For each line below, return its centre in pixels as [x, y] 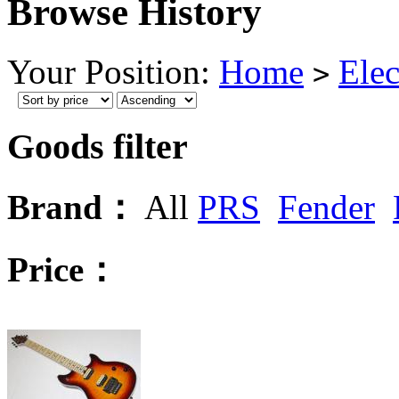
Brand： [72, 208]
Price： [63, 270]
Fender [326, 208]
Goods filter [98, 146]
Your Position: [113, 71]
